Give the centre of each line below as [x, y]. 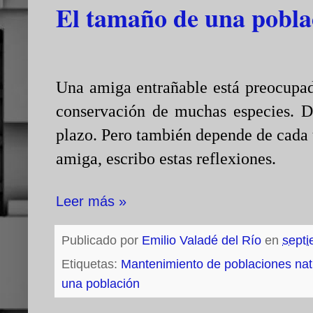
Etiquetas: [91, 264]
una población [101, 284]
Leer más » [91, 202]
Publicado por [102, 241]
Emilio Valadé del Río [202, 241]
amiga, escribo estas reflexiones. [168, 159]
